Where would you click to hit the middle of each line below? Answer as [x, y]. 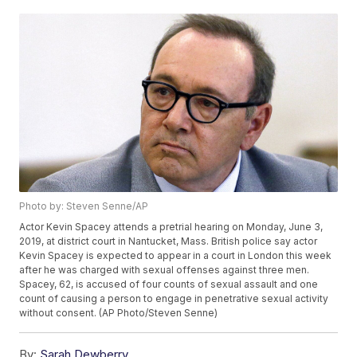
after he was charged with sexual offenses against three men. [165, 270]
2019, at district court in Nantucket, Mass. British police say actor [169, 241]
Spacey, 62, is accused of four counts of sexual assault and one [169, 284]
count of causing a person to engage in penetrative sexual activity [174, 299]
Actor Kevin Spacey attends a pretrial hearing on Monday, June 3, [171, 227]
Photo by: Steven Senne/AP [84, 206]
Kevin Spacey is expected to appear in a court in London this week [176, 256]
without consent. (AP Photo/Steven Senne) [119, 313]
